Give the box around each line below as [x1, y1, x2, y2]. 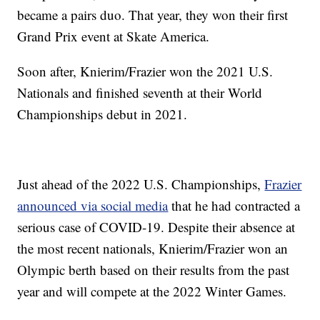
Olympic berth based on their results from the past [17, 261, 290, 279]
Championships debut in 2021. [17, 105, 188, 124]
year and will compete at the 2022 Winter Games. [17, 282, 287, 301]
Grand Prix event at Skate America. [17, 27, 210, 46]
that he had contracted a [168, 196, 301, 215]
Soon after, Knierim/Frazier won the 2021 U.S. [17, 62, 274, 81]
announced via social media [17, 196, 169, 215]
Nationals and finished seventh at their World [17, 84, 263, 102]
